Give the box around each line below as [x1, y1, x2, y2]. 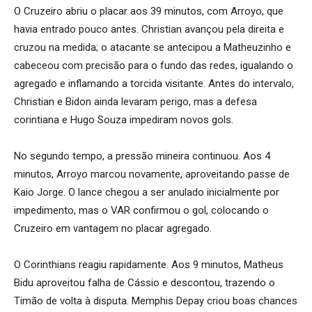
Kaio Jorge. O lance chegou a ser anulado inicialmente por [14, 186, 279, 198]
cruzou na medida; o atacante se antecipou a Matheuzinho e [14, 41, 291, 54]
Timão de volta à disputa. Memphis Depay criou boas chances [14, 295, 297, 307]
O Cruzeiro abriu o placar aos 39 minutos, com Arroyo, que [14, 5, 283, 17]
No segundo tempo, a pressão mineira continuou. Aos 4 [14, 150, 270, 162]
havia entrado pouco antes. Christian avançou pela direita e [14, 23, 284, 36]
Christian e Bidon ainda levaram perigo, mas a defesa [14, 95, 257, 108]
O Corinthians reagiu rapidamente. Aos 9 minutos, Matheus [14, 258, 283, 271]
